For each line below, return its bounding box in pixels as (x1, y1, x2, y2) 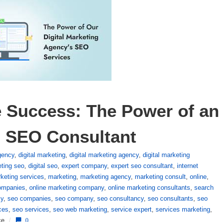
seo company (55, 195, 93, 202)
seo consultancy (97, 195, 144, 202)
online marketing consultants (108, 184, 190, 191)
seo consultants (148, 195, 193, 202)
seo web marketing (53, 206, 107, 213)
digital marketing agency (69, 151, 139, 159)
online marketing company (29, 184, 104, 191)
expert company (61, 162, 107, 169)
